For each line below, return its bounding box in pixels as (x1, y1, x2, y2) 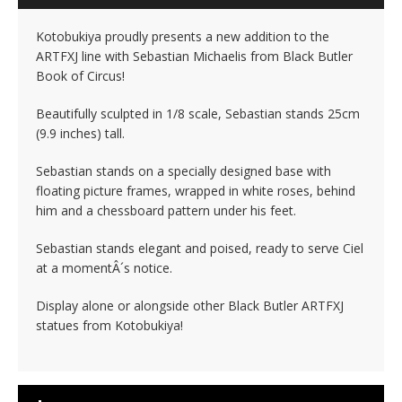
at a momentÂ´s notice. (36, 259, 172, 276)
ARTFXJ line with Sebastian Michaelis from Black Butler (36, 48, 353, 65)
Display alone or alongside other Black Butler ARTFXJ (36, 297, 344, 314)
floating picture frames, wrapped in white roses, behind (36, 182, 355, 199)
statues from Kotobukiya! (36, 317, 183, 334)
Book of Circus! (36, 67, 125, 84)
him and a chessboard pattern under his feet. (36, 202, 296, 219)
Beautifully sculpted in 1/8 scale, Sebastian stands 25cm (36, 105, 360, 122)
